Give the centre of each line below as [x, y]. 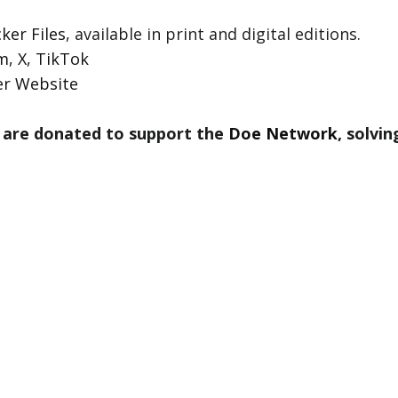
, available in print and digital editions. [214, 34]
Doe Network [283, 134]
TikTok [63, 59]
